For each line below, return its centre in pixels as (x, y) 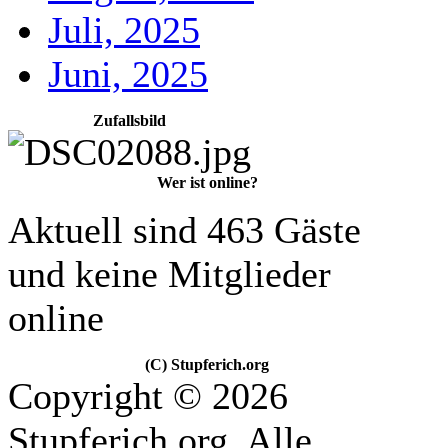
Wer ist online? (207, 182)
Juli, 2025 (124, 30)
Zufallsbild (129, 120)
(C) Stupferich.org (207, 364)
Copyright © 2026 (148, 396)
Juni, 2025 (128, 74)
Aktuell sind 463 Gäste (184, 230)
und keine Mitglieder (169, 274)
